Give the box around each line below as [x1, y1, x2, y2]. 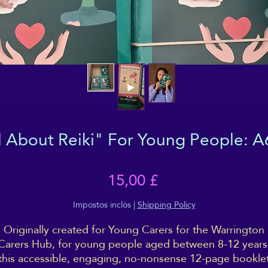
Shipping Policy [137, 197, 196, 213]
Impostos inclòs [72, 197, 131, 213]
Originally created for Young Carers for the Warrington [4, 220, 264, 240]
